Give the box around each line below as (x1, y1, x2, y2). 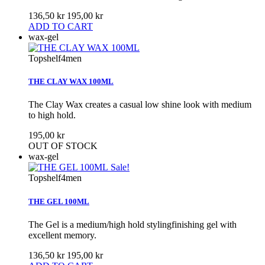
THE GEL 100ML (28, 196, 89, 206)
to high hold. (28, 110, 76, 121)
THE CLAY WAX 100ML (28, 77, 114, 86)
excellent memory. (28, 230, 96, 240)
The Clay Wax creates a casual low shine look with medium (28, 99, 251, 110)
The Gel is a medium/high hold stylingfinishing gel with (28, 219, 237, 230)
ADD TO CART (28, 21, 93, 31)
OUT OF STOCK (28, 141, 98, 151)
